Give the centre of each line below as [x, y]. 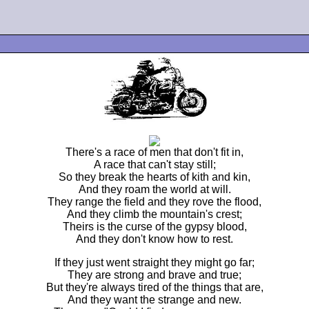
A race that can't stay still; [154, 165]
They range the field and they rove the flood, [154, 202]
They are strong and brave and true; [154, 275]
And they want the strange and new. [154, 300]
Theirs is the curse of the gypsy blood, [154, 227]
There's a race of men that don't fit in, [154, 152]
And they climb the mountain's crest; [154, 214]
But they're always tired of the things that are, [154, 287]
